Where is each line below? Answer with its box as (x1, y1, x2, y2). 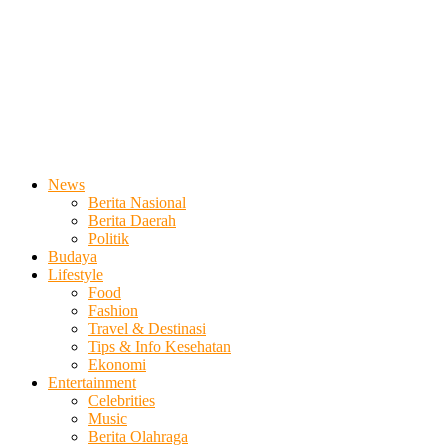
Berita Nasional (88, 194, 186, 212)
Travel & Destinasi (88, 320, 206, 338)
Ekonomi (88, 356, 146, 374)
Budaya (48, 248, 97, 266)
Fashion (88, 302, 138, 320)
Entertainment (48, 374, 136, 392)
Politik (88, 230, 129, 248)
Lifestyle (48, 266, 103, 284)
